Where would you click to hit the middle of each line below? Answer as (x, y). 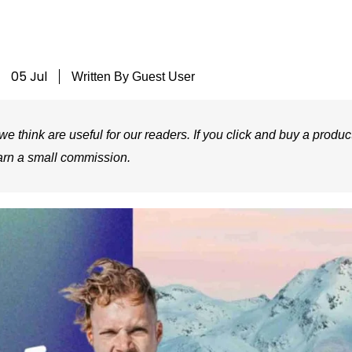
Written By (101, 76)
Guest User (162, 76)
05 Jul (29, 76)
